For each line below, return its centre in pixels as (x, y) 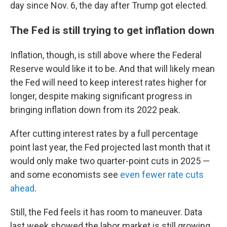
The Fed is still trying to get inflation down (112, 30)
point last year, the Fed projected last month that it (110, 147)
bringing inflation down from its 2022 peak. (95, 110)
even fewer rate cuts (162, 175)
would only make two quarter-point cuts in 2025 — (110, 161)
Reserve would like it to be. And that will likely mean (112, 69)
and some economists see (65, 175)
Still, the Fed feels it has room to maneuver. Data (106, 212)
